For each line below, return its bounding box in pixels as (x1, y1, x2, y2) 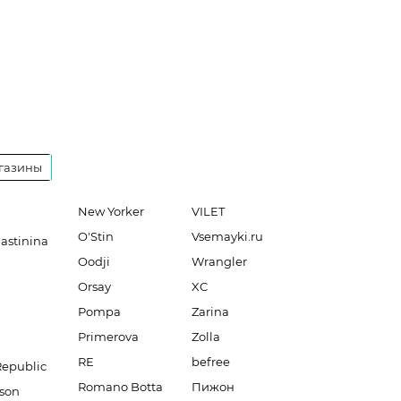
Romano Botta (77, 380, 163, 394)
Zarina (191, 304, 229, 319)
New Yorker (77, 204, 144, 218)
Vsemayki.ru (191, 229, 263, 243)
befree (191, 354, 230, 369)
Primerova (77, 329, 139, 344)
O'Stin (77, 229, 114, 243)
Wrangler (191, 254, 247, 269)
